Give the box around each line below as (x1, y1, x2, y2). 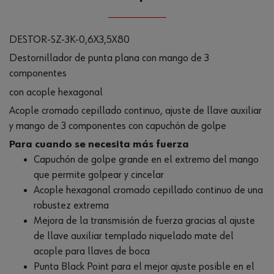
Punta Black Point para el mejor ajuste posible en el (34, 261, 254, 273)
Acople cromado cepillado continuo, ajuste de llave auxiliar (9, 105, 262, 116)
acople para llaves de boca (34, 246, 150, 257)
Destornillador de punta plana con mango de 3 (9, 53, 209, 64)
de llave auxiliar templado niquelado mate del (34, 231, 234, 242)
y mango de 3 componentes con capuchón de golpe (9, 120, 226, 131)
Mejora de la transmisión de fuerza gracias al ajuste (34, 215, 255, 227)
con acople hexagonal (9, 86, 103, 98)
